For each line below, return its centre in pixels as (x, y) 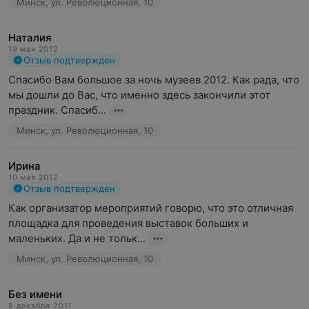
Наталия (30, 38)
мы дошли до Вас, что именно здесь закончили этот (139, 95)
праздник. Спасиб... (57, 110)
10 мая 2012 (33, 177)
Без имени (35, 294)
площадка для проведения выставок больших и (128, 223)
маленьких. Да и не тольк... (77, 238)
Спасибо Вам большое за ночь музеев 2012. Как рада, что (154, 80)
